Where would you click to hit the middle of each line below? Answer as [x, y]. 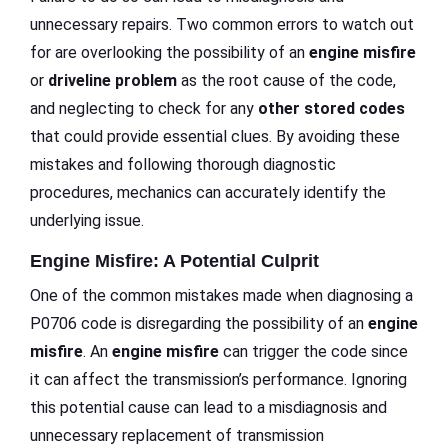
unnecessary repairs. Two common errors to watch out [222, 25]
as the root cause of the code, [286, 81]
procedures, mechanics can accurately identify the [208, 193]
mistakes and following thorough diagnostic [183, 165]
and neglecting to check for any [144, 109]
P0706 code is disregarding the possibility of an [199, 324]
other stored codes [331, 109]
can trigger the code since [313, 352]
